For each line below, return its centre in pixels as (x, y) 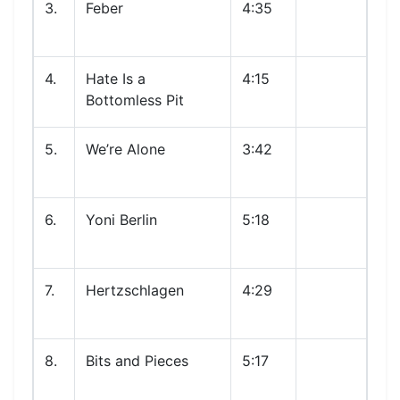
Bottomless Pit (135, 100)
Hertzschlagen (135, 290)
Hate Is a (116, 79)
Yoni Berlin (121, 220)
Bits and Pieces (137, 361)
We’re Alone (125, 149)
